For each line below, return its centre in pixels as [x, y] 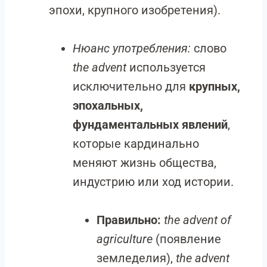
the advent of [198, 220]
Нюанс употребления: [133, 48]
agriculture [125, 239]
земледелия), [136, 258]
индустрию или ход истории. [153, 182]
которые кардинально [136, 144]
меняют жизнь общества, [145, 163]
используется [166, 67]
